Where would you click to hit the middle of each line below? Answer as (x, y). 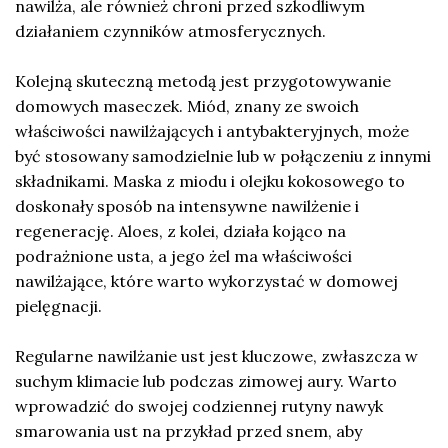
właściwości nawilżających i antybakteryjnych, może (212, 130)
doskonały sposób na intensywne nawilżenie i (187, 205)
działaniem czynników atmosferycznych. (170, 30)
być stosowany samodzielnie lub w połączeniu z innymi (223, 155)
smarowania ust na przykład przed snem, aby (188, 430)
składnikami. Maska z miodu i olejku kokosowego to (210, 180)
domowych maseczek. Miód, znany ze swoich (187, 105)
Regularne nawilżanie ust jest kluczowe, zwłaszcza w (216, 355)
